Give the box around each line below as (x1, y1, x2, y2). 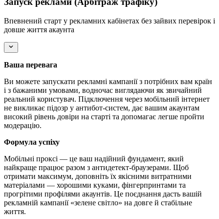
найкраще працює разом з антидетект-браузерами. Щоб (4, 163, 189, 172)
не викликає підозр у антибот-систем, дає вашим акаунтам (4, 104, 199, 112)
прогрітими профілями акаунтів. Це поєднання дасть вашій (4, 190, 202, 198)
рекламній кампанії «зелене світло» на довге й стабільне (4, 198, 192, 207)
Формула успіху (4, 138, 60, 147)
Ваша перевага (4, 61, 57, 69)
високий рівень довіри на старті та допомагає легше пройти (4, 112, 204, 121)
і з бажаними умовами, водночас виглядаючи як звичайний (4, 86, 202, 95)
